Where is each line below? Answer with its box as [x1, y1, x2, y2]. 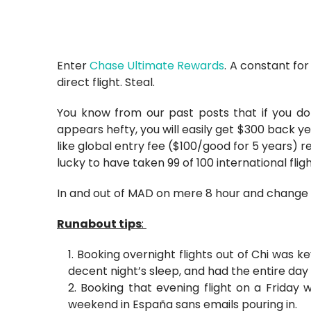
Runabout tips [57, 216, 142, 233]
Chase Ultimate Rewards [90, 58, 225, 74]
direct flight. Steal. [57, 74, 158, 91]
